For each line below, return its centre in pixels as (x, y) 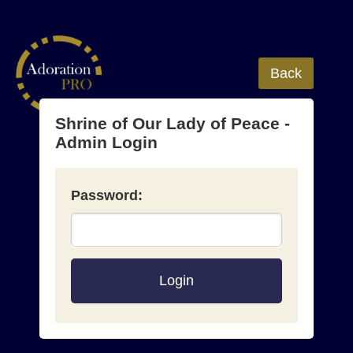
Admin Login (106, 142)
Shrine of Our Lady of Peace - (173, 123)
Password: (107, 195)
